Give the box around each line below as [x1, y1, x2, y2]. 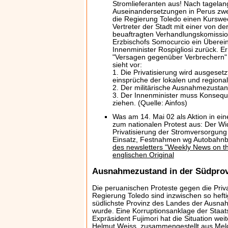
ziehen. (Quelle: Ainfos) [112, 99, 187, 107]
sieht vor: [112, 61, 142, 69]
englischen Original [112, 151, 174, 159]
